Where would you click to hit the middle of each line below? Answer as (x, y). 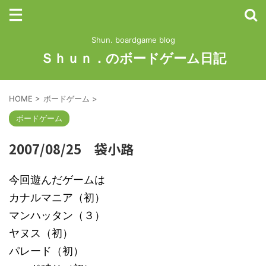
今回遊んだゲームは (57, 180)
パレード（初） (46, 251)
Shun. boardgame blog (133, 40)
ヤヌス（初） (41, 233)
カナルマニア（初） (57, 197)
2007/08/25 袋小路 (71, 148)
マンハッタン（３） (57, 215)
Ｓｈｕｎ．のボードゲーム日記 (133, 58)
